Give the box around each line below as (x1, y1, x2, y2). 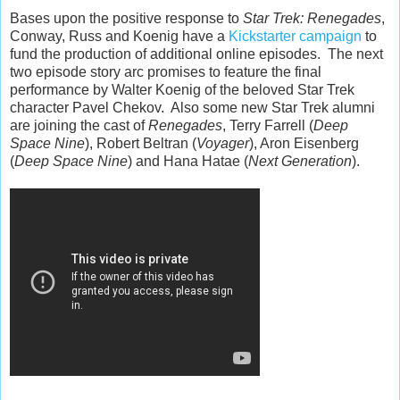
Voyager (196, 135, 249, 151)
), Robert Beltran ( (85, 135, 196, 151)
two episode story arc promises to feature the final (10, 63, 321, 79)
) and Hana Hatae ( (128, 153, 248, 169)
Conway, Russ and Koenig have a (10, 28, 229, 44)
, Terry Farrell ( (222, 117, 313, 133)
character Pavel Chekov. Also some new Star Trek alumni (10, 99, 375, 115)
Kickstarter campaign (229, 28, 362, 44)
